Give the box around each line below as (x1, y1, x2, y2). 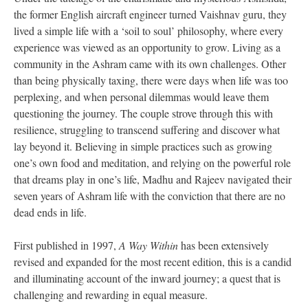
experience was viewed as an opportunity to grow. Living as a (14, 40, 280, 55)
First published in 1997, (14, 238, 119, 253)
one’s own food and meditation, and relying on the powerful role (14, 155, 291, 170)
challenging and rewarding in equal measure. (14, 287, 208, 302)
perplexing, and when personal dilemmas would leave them (14, 89, 269, 104)
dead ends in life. (14, 205, 87, 220)
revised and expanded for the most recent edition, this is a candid (14, 254, 291, 269)
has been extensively (178, 238, 269, 253)
